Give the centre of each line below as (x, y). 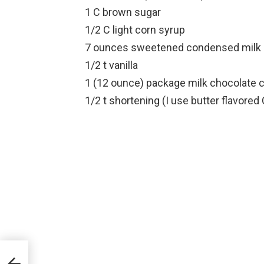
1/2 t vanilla (111, 65)
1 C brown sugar (123, 12)
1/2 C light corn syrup (135, 30)
